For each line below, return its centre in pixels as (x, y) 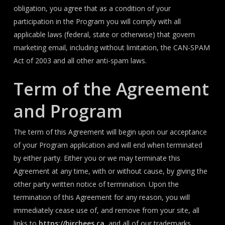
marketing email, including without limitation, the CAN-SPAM (111, 47)
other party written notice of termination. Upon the (96, 184)
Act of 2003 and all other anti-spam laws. (80, 61)
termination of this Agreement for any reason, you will (101, 197)
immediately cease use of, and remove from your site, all (106, 210)
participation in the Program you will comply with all (97, 21)
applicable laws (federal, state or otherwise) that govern (104, 34)
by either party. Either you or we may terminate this (97, 158)
